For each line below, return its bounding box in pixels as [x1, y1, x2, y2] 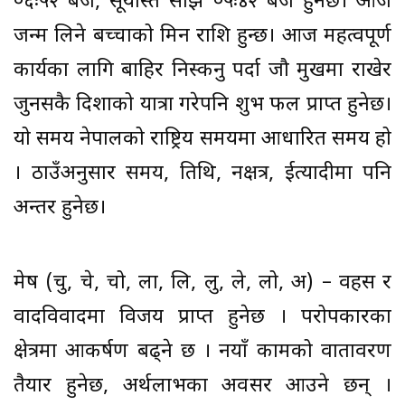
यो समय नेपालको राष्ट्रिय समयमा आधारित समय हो [14, 126, 391, 153]
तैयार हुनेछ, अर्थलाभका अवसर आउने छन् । [14, 372, 391, 400]
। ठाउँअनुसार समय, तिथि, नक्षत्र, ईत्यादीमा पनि [14, 160, 391, 187]
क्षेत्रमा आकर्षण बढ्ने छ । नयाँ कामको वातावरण [14, 338, 391, 365]
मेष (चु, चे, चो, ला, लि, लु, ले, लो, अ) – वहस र [14, 269, 391, 297]
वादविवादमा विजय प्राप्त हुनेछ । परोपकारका [14, 304, 391, 331]
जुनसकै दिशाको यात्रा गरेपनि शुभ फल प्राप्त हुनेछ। [14, 91, 391, 118]
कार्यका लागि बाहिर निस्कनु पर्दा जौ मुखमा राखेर [14, 57, 391, 84]
